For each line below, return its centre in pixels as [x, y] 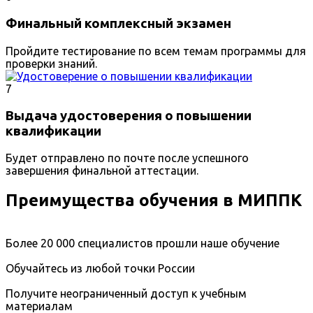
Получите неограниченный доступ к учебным [126, 294]
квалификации [53, 131]
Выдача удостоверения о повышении [129, 115]
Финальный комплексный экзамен [118, 24]
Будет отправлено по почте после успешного [127, 158]
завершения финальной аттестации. [102, 171]
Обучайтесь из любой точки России [100, 269]
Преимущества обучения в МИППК [154, 201]
